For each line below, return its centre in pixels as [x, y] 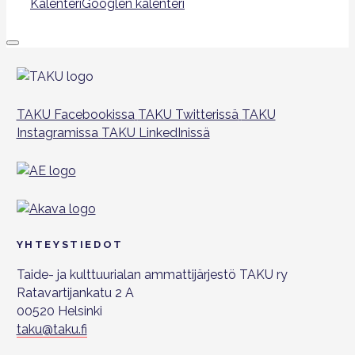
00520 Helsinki [59, 311]
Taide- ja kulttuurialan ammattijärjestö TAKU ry [152, 275]
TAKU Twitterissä [188, 115]
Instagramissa [57, 133]
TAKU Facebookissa [75, 115]
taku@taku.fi [52, 330]
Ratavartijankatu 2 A [75, 293]
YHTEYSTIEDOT [70, 244]
